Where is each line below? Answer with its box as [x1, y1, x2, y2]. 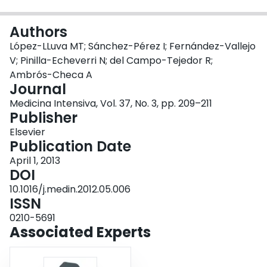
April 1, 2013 [10, 154, 60, 168]
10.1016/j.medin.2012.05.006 [10, 182, 131, 197]
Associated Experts [10, 222, 151, 243]
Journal [10, 79, 66, 100]
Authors [10, 22, 67, 42]
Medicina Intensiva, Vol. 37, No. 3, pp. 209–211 [10, 97, 212, 111]
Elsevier [10, 125, 45, 139]
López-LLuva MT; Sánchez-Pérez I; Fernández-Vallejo [10, 39, 256, 54]
